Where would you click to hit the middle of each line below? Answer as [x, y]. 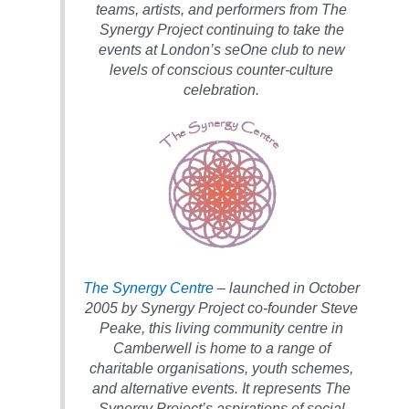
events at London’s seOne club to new [221, 50]
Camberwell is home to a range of [221, 348]
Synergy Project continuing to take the [221, 30]
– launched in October [287, 288]
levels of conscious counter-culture [222, 70]
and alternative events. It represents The [222, 388]
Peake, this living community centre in [222, 328]
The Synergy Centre [149, 288]
